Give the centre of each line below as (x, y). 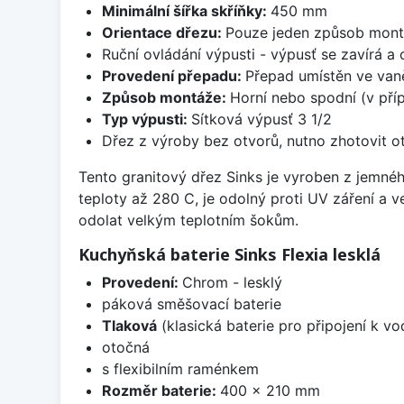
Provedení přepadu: (173, 76)
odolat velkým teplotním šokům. (188, 220)
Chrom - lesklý (232, 283)
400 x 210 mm (270, 391)
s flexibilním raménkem (180, 369)
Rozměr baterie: (161, 391)
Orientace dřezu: (163, 33)
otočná (125, 348)
